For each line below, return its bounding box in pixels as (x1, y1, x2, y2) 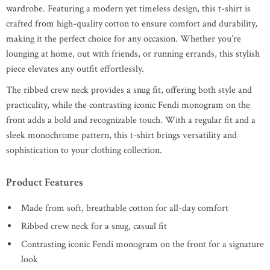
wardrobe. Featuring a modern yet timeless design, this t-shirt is (6, 2, 251, 15)
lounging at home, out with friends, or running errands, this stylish (6, 48, 260, 60)
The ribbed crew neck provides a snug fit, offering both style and (6, 84, 252, 96)
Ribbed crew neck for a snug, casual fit (21, 220, 167, 233)
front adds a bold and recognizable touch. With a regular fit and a (6, 114, 256, 127)
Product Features (6, 175, 83, 189)
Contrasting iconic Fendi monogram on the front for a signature (21, 238, 264, 251)
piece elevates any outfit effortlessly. (6, 63, 144, 75)
